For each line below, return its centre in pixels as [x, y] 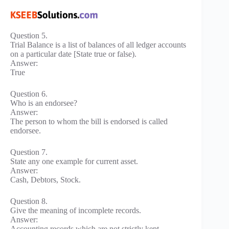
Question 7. [29, 152]
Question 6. [29, 94]
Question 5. [29, 36]
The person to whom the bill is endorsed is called [89, 122]
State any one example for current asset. [74, 162]
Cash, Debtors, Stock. [45, 180]
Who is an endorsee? [44, 103]
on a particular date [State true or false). [73, 54]
